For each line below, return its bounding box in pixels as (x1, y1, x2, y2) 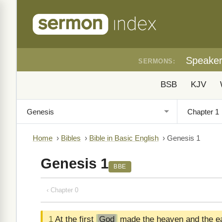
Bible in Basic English (89, 134, 159, 142)
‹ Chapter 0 (47, 186, 78, 194)
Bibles (61, 134, 81, 142)
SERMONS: (138, 57, 175, 65)
